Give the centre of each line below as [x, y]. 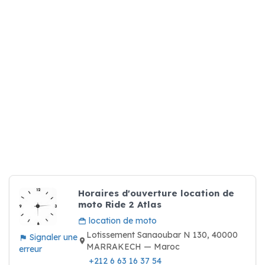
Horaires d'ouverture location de [156, 193]
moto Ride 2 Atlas [120, 204]
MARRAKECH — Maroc [133, 247]
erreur [30, 249]
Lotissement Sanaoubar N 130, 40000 [162, 235]
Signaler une [52, 237]
